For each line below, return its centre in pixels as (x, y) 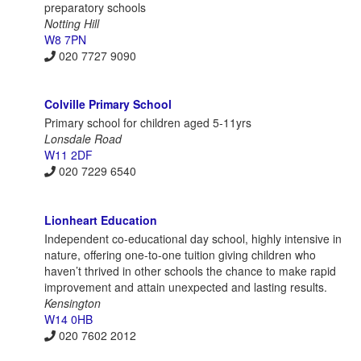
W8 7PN (65, 39)
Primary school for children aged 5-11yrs (148, 123)
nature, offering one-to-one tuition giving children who (180, 254)
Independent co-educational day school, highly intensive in (193, 238)
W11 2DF (68, 155)
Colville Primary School (108, 104)
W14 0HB (68, 319)
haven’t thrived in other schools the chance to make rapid (190, 270)
